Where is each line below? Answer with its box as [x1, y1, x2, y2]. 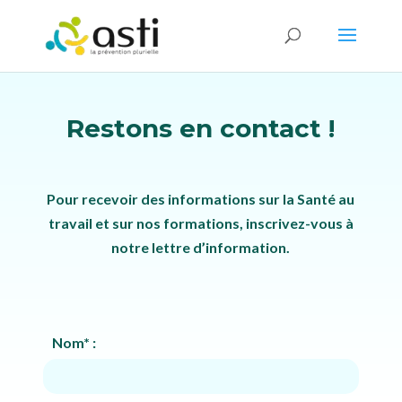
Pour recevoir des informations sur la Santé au [47, 190, 355, 207]
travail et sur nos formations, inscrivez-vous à [48, 214, 354, 232]
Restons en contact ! [66, 113, 336, 144]
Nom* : [52, 334, 97, 351]
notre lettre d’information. [111, 239, 291, 256]
